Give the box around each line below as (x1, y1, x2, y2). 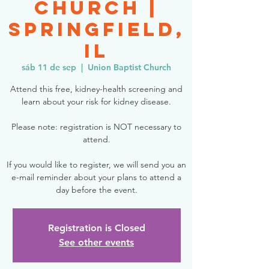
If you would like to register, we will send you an (7, 159, 186, 170)
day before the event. (55, 184, 138, 195)
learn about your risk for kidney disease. (22, 96, 171, 107)
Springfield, (8, 17, 185, 41)
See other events (59, 237, 134, 248)
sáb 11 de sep (22, 62, 76, 73)
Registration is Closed (47, 222, 145, 234)
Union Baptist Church (88, 62, 171, 73)
